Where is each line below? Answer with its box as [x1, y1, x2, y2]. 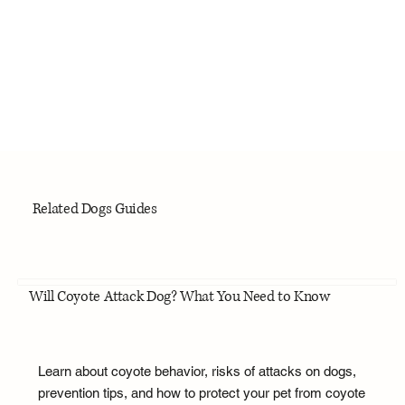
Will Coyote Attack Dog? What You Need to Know [28, 287, 330, 307]
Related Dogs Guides [32, 199, 157, 220]
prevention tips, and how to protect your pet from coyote [37, 384, 365, 400]
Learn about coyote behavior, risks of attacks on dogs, [37, 363, 356, 379]
